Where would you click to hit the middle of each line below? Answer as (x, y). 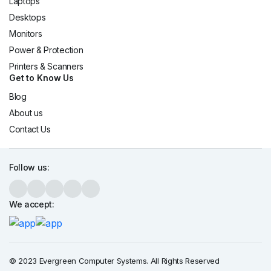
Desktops (28, 18)
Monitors (26, 34)
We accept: (32, 204)
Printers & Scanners (46, 67)
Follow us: (29, 168)
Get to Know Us (42, 78)
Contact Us (30, 129)
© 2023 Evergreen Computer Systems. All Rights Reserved (114, 261)
